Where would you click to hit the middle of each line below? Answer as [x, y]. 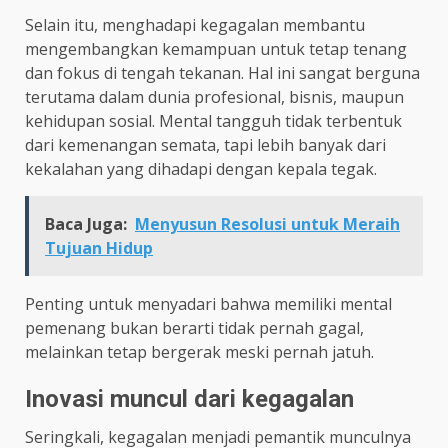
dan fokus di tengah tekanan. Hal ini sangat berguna [222, 72]
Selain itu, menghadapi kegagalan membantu [195, 24]
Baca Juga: [86, 223]
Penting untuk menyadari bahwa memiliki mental [208, 303]
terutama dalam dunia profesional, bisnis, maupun [214, 96]
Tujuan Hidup [99, 247]
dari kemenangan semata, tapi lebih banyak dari [205, 144]
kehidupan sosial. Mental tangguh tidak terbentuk [213, 120]
